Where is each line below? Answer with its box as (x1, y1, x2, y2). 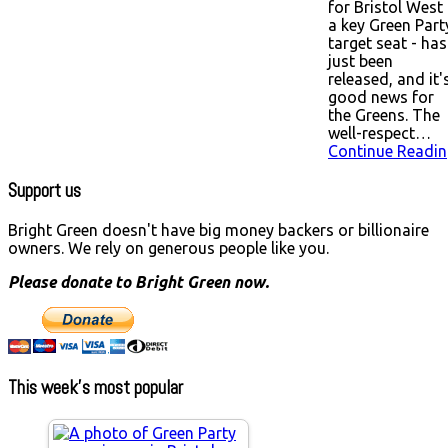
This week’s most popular (8, 375, 183, 400)
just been (328, 51, 393, 70)
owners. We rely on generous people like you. (8, 239, 329, 258)
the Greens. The (328, 105, 440, 124)
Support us (8, 178, 81, 203)
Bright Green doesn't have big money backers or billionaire (8, 221, 429, 240)
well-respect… (328, 123, 431, 142)
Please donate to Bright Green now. (8, 273, 269, 292)
